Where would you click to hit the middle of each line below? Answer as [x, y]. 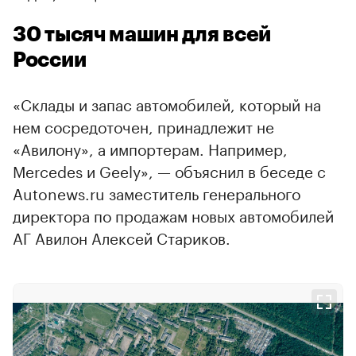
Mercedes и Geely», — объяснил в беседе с [169, 170]
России [50, 60]
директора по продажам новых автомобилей [173, 214]
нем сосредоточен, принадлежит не [143, 125]
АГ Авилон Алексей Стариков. [122, 236]
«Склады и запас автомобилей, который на [167, 103]
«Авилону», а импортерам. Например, [150, 147]
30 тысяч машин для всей [142, 35]
